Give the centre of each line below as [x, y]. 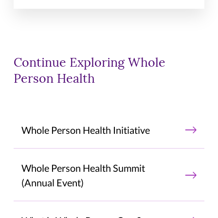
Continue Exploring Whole [90, 63]
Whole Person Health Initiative [86, 130]
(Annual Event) [53, 182]
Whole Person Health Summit [83, 168]
